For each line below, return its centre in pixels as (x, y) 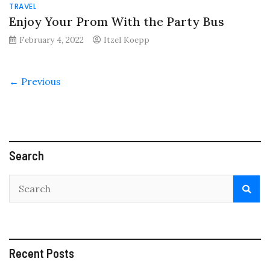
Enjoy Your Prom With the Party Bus (117, 22)
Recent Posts (42, 253)
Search (27, 156)
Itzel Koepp (127, 40)
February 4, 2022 (52, 40)
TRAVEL (23, 7)
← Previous (35, 82)
